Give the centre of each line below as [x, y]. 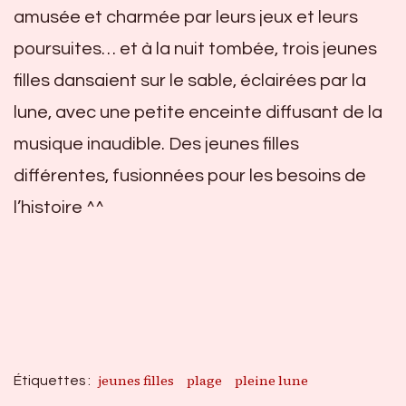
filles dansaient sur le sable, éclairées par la [190, 80]
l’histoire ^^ [59, 207]
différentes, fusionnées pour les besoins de [190, 175]
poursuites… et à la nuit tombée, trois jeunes [195, 48]
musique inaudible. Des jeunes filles [156, 144]
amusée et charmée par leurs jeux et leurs [186, 17]
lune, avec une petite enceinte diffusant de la [198, 112]
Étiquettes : [53, 380]
